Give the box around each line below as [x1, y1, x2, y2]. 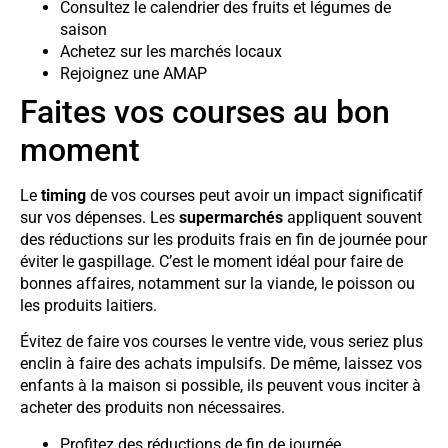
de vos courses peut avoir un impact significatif [86, 185, 423, 205]
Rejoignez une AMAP [60, 63, 207, 83]
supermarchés [179, 207, 283, 227]
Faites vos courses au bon [20, 92, 390, 131]
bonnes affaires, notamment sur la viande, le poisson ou [20, 273, 415, 293]
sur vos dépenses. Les [20, 207, 179, 227]
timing [41, 185, 86, 205]
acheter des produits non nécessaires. [20, 398, 285, 418]
